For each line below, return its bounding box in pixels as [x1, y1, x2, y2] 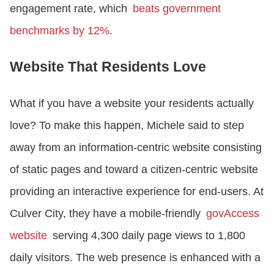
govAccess [206, 207, 259, 220]
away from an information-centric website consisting [10, 141, 262, 154]
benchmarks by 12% [10, 24, 109, 37]
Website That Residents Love [10, 59, 206, 75]
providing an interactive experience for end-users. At [10, 185, 264, 198]
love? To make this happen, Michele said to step [10, 119, 244, 132]
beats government [133, 2, 221, 15]
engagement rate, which [10, 2, 133, 15]
